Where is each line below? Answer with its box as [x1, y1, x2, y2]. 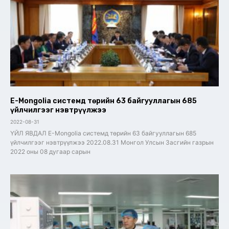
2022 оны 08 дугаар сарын [10, 147, 90, 155]
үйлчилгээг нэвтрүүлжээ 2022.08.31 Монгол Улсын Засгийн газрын [10, 138, 214, 146]
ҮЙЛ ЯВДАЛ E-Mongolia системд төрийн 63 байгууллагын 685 [10, 129, 196, 137]
